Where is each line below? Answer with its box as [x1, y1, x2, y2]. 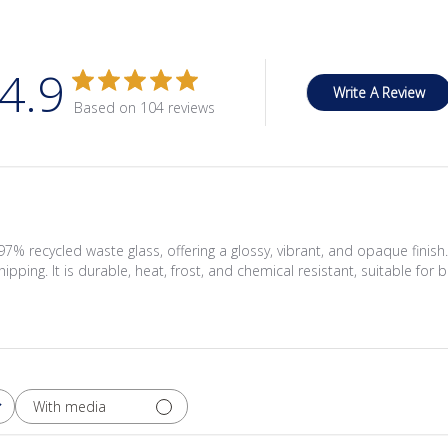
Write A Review [332, 83, 425, 102]
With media [33, 396, 106, 416]
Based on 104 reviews [73, 98, 215, 117]
